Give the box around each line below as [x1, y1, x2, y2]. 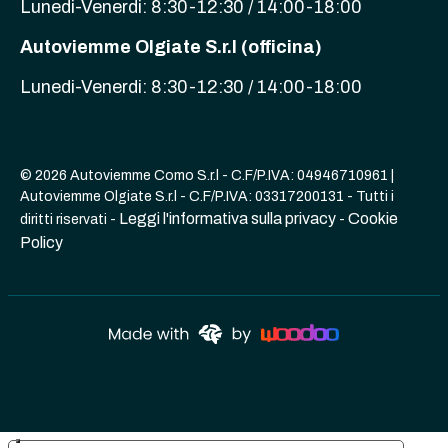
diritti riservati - [20, 211, 119, 227]
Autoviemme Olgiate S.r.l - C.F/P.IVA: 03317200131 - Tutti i [20, 188, 394, 204]
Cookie [348, 209, 398, 227]
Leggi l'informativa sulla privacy [119, 209, 336, 227]
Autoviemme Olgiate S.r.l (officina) [20, 36, 322, 57]
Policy [20, 233, 63, 251]
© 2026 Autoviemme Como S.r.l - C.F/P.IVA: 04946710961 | [20, 167, 394, 183]
